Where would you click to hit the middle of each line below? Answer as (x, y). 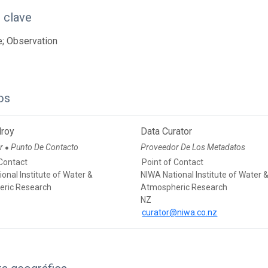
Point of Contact (173, 162)
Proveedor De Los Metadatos (193, 147)
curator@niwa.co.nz (180, 213)
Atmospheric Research (184, 188)
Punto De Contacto (45, 147)
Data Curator (167, 132)
